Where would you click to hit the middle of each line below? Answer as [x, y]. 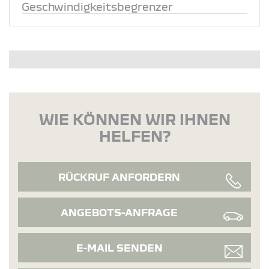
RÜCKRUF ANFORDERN [119, 177]
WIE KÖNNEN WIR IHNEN [134, 119]
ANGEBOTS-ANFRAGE [119, 212]
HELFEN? [134, 135]
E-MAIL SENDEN [119, 247]
